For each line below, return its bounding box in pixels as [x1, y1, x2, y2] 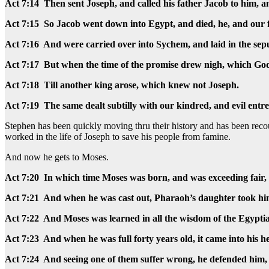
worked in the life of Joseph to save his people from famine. [5, 131, 231, 142]
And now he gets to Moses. [5, 152, 109, 163]
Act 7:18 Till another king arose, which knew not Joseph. [5, 80, 241, 91]
